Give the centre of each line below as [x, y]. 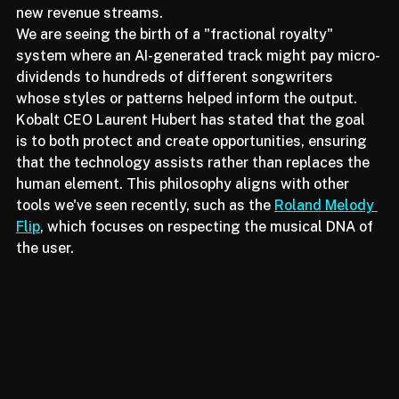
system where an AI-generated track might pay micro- [198, 79]
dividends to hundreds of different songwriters [176, 101]
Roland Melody [326, 229]
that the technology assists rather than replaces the [195, 186]
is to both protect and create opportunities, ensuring [193, 165]
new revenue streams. [91, 37]
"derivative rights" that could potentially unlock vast [194, 15]
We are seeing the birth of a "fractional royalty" [176, 58]
